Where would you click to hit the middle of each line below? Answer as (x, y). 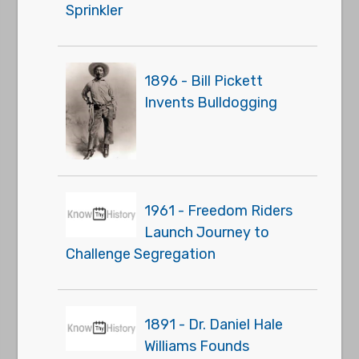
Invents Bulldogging (211, 103)
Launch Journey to (207, 233)
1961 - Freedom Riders (219, 211)
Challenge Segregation (141, 254)
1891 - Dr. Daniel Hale (214, 325)
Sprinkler (95, 10)
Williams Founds (197, 347)
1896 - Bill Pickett (204, 81)
